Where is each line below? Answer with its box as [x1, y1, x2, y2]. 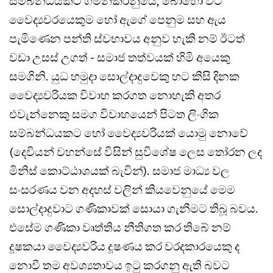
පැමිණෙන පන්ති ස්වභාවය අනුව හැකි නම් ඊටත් [9, 30, 245, 46]
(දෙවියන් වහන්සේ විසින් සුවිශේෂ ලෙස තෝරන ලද [9, 144, 262, 159]
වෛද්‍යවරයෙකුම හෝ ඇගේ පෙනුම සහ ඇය [9, 12, 226, 27]
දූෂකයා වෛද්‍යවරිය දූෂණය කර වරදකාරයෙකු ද [9, 238, 239, 253]
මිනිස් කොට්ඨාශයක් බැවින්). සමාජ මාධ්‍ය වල [9, 163, 230, 178]
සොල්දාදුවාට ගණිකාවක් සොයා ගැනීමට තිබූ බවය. [9, 200, 258, 216]
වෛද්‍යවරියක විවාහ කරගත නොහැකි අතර [9, 87, 221, 102]
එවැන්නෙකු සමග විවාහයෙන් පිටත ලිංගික [9, 106, 219, 121]
